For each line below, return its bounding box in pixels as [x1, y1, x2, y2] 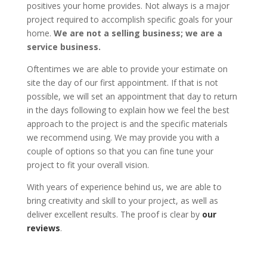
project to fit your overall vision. [26, 159, 149, 171]
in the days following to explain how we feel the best [26, 104, 229, 116]
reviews [26, 222, 60, 234]
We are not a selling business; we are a [53, 27, 222, 39]
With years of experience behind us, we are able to [26, 181, 222, 193]
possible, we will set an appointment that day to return [26, 91, 237, 103]
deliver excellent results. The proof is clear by [26, 209, 202, 221]
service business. [26, 41, 101, 53]
